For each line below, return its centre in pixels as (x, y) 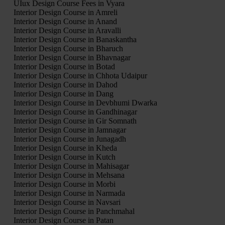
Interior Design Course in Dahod (65, 84)
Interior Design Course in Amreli (65, 12)
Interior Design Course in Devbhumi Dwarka (85, 102)
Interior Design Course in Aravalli (67, 30)
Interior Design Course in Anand (65, 21)
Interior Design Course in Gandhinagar (75, 111)
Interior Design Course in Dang (63, 93)
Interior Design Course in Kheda (65, 148)
